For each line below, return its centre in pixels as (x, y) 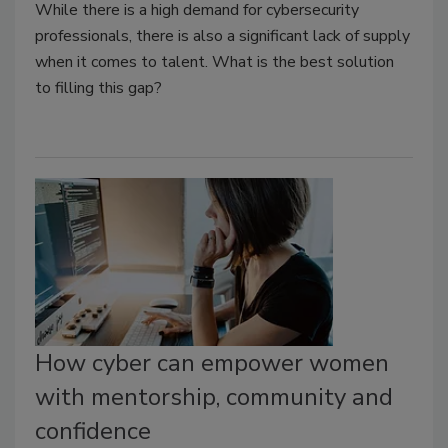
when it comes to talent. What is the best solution (214, 62)
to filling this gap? (98, 88)
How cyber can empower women (212, 363)
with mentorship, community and (214, 397)
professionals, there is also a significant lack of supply (222, 36)
